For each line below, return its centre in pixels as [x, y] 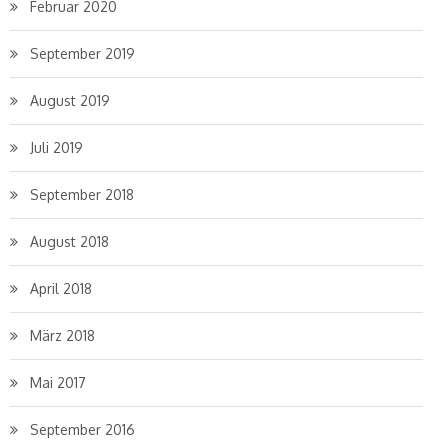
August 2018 [69, 241]
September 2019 [82, 53]
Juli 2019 [56, 147]
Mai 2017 [58, 382]
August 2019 [70, 100]
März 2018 [62, 335]
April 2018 [61, 288]
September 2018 [82, 194]
